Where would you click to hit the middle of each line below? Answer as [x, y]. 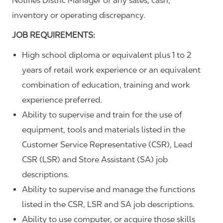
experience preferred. [62, 100]
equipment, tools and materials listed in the [104, 130]
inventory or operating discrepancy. [79, 15]
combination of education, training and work [106, 85]
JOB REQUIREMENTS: [54, 35]
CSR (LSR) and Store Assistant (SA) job [95, 160]
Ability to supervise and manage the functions [109, 190]
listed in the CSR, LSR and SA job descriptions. [108, 205]
